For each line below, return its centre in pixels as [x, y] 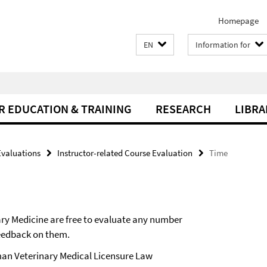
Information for [223, 45]
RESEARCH [183, 109]
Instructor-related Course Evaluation [125, 153]
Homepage [238, 21]
